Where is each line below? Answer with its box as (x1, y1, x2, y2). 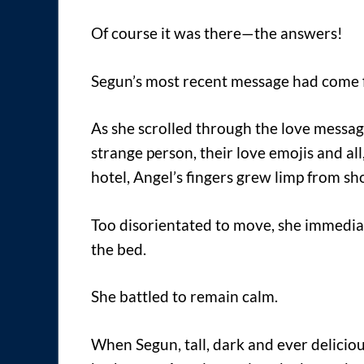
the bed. (91, 239, 146, 258)
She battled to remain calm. (91, 287, 278, 306)
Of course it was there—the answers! (91, 24, 343, 43)
